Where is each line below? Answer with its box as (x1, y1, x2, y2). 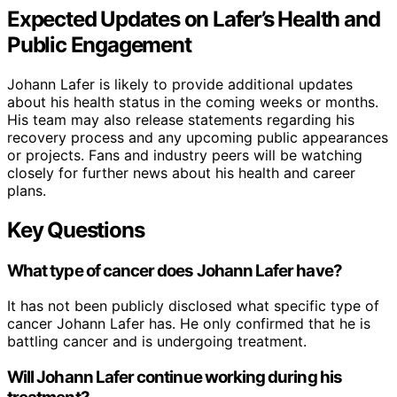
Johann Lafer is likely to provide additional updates (7, 74, 353, 93)
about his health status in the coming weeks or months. (7, 92, 378, 111)
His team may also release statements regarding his (7, 110, 354, 128)
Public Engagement (7, 31, 191, 58)
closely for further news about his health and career (7, 163, 355, 182)
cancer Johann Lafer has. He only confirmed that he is (7, 315, 370, 333)
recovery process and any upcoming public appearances (7, 128, 388, 146)
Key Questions (7, 216, 144, 243)
